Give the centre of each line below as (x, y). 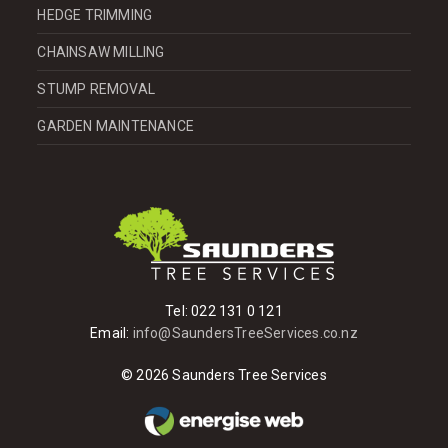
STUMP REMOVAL (96, 88)
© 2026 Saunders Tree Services (224, 374)
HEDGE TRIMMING (95, 14)
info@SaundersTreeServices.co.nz (245, 332)
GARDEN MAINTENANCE (116, 125)
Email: (111, 332)
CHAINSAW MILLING (101, 51)
